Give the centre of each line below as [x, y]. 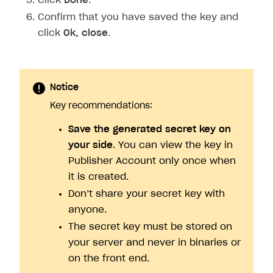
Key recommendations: [101, 106]
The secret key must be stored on [150, 227]
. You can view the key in [173, 146]
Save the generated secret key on [150, 130]
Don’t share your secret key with [147, 194]
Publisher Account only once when [152, 161]
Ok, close [86, 34]
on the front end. [109, 259]
